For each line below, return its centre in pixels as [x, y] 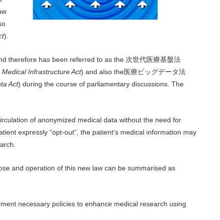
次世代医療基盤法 [153, 59]
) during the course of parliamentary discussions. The [101, 84]
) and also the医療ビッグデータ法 [133, 71]
